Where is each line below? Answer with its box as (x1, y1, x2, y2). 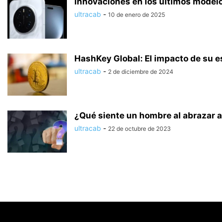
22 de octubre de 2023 (108, 125, 171, 133)
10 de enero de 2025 (108, 11, 165, 19)
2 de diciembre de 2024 (108, 68, 173, 76)
